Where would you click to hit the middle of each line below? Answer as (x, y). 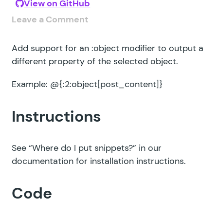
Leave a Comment (50, 19)
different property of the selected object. (95, 61)
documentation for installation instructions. (99, 161)
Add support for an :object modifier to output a (108, 48)
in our (149, 148)
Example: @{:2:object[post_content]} (87, 84)
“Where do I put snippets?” (82, 148)
